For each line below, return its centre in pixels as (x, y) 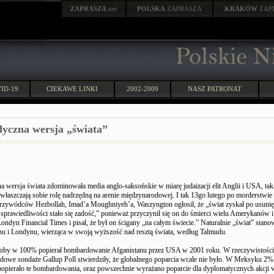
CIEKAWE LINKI (72, 89)
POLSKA (151, 9)
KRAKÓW (242, 9)
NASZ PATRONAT (215, 89)
